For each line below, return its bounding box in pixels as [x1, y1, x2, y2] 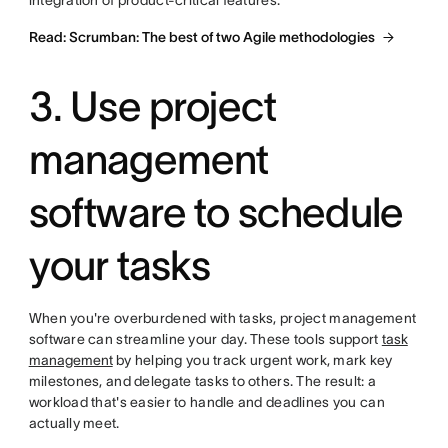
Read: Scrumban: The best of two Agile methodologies [28, 29, 375, 45]
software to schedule [28, 189, 404, 235]
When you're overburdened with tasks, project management [28, 310, 417, 326]
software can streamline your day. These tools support [28, 331, 382, 347]
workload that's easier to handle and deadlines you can [28, 394, 385, 410]
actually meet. [28, 415, 120, 431]
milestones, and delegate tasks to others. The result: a [28, 373, 377, 389]
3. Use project [28, 83, 277, 129]
